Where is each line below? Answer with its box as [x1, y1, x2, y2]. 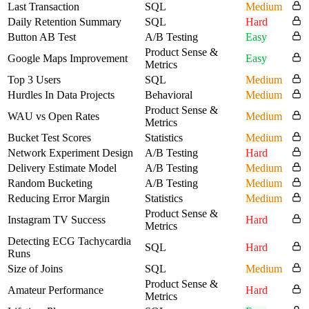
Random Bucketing [8, 177, 92, 189]
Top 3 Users [8, 73, 61, 86]
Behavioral [145, 88, 192, 101]
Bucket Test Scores [8, 131, 91, 143]
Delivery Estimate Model [8, 161, 117, 174]
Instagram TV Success [8, 213, 106, 226]
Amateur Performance [8, 283, 103, 296]
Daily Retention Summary [8, 15, 121, 28]
